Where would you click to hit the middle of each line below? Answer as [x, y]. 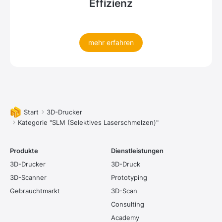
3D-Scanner [28, 177]
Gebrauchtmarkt [35, 191]
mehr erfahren [111, 42]
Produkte [24, 151]
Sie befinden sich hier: [51, 112]
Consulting [128, 204]
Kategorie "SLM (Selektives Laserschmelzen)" [88, 122]
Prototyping [129, 177]
